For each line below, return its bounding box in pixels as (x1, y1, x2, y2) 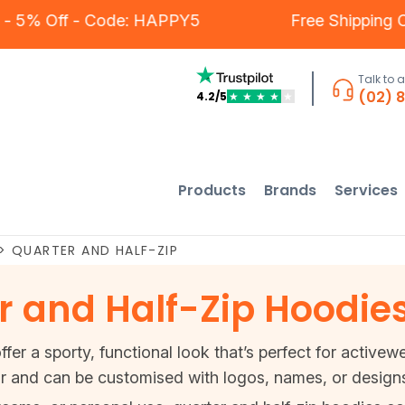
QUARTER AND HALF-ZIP (11, 241, 178, 259)
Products (178, 179, 247, 201)
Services (334, 179, 399, 201)
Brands (264, 179, 317, 201)
